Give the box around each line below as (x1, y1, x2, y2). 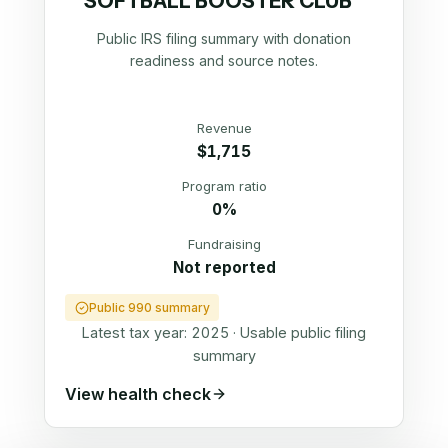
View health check (65, 383, 211, 404)
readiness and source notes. (130, 51, 318, 69)
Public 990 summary (88, 300, 210, 316)
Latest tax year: (82, 324, 191, 342)
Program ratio (181, 177, 267, 194)
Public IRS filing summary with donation (97, 29, 351, 47)
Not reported (172, 257, 276, 277)
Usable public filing (240, 324, 366, 342)
